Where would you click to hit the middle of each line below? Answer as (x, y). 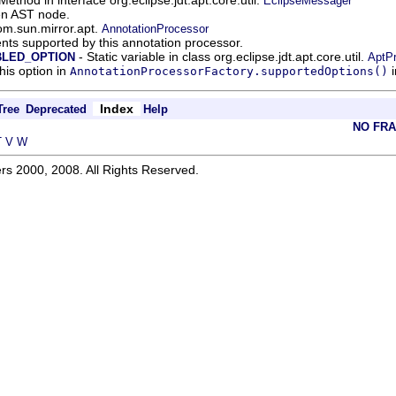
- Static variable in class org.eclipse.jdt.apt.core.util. (221, 56)
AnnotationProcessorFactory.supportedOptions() (229, 71)
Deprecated (56, 109)
